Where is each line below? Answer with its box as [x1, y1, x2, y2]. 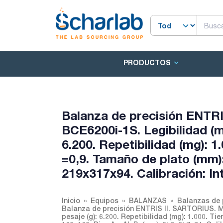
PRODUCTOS [123, 58, 171, 67]
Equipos [91, 196, 118, 205]
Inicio [62, 196, 80, 205]
